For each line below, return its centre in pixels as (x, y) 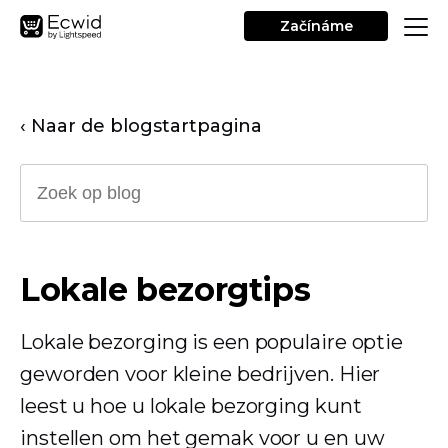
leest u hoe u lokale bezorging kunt (191, 406)
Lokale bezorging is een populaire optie (212, 342)
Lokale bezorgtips (165, 289)
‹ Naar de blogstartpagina (141, 126)
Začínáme (316, 26)
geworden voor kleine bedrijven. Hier (200, 374)
